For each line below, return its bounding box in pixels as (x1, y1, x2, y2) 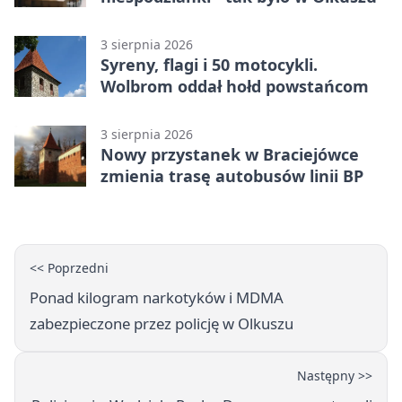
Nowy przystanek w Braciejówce (100, 144, 359, 166)
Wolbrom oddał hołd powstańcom (100, 75, 369, 98)
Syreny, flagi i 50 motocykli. (100, 54, 318, 76)
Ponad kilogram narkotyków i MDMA (30, 287, 284, 309)
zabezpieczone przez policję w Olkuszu (30, 313, 293, 335)
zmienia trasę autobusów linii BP (100, 165, 363, 188)
